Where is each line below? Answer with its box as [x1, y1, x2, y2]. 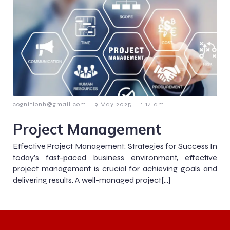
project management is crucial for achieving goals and [13, 163, 217, 174]
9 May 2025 [95, 100, 132, 108]
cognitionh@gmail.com [13, 100, 86, 108]
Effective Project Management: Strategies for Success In [13, 141, 217, 151]
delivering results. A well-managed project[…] [13, 175, 170, 185]
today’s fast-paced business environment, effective [13, 152, 217, 162]
